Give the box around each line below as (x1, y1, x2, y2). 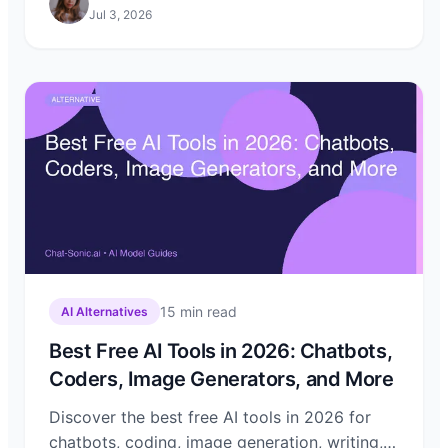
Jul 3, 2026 (89, 7, 152, 22)
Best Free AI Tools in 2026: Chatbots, (49, 339, 393, 363)
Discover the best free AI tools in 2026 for (49, 407, 371, 427)
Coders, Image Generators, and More (49, 367, 394, 391)
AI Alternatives (61, 304, 148, 319)
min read (176, 302, 237, 320)
